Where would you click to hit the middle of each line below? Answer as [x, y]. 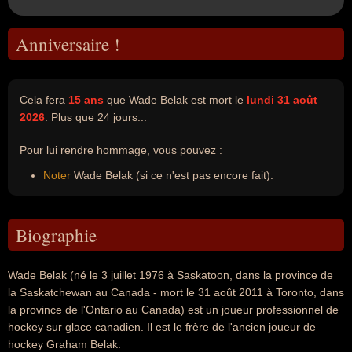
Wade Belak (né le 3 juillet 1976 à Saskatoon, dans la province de [170, 275]
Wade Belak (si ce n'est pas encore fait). [172, 175]
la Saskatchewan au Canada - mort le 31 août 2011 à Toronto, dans [176, 292]
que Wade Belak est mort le [175, 100]
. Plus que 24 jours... [96, 117]
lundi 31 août [282, 100]
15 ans [86, 100]
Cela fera [44, 100]
